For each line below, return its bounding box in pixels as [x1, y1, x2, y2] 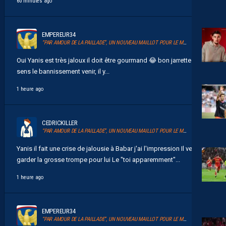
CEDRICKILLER [42, 119, 78, 127]
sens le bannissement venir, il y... [17, 68, 109, 76]
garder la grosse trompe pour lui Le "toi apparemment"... [17, 156, 180, 164]
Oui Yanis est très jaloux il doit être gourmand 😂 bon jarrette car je [17, 56, 208, 65]
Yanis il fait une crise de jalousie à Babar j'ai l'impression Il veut [17, 145, 198, 153]
